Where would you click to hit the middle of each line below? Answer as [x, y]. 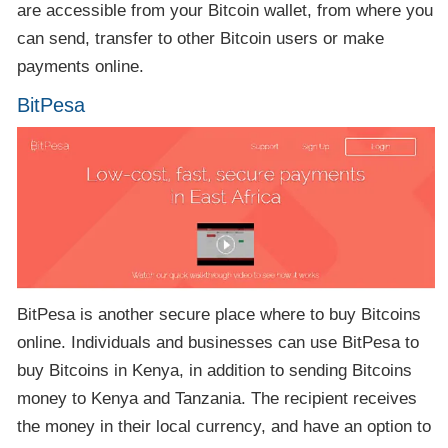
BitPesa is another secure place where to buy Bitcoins [219, 315]
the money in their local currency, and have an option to [224, 427]
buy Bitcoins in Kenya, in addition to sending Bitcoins [215, 371]
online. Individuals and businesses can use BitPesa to [218, 343]
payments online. [81, 66]
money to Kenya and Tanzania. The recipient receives [217, 399]
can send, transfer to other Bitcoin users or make [201, 38]
